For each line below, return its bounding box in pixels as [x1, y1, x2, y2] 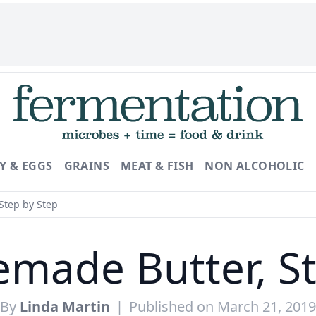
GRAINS [63, 158, 109, 174]
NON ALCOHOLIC [205, 158, 305, 174]
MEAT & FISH [121, 158, 194, 174]
